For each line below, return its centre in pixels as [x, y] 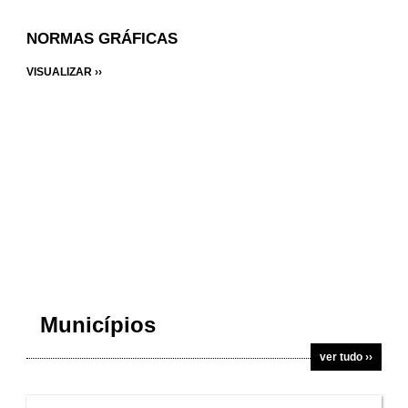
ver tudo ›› [346, 357]
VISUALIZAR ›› [64, 72]
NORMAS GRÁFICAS [102, 39]
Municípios [98, 325]
